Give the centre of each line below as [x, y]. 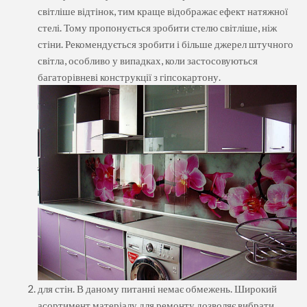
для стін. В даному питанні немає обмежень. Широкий [157, 288]
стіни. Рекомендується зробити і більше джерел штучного [165, 44]
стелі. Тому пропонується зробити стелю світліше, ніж [157, 27]
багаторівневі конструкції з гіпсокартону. [129, 76]
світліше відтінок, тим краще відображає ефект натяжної [163, 11]
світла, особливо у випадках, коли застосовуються [148, 60]
